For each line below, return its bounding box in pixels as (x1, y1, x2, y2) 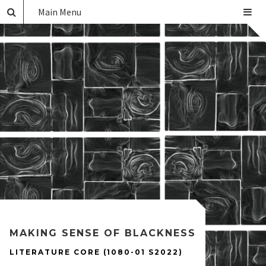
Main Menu (38, 6, 81, 18)
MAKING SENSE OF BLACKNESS (9, 227, 196, 239)
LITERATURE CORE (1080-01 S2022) (9, 248, 183, 256)
